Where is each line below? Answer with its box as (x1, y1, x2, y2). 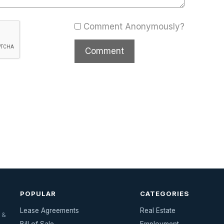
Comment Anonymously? (83, 21, 184, 31)
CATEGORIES (139, 189, 189, 198)
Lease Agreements (19, 206, 79, 215)
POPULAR (19, 189, 56, 198)
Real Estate (139, 206, 175, 215)
